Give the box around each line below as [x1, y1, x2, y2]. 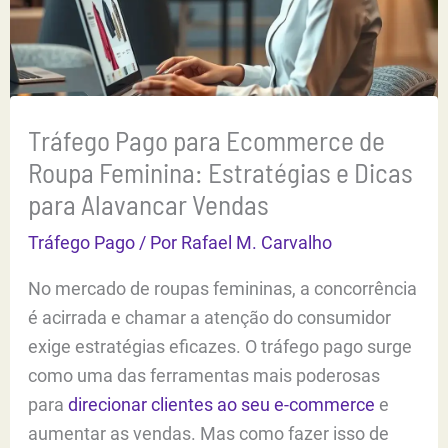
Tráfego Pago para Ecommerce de [28, 123, 386, 156]
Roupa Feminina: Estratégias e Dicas [28, 155, 414, 188]
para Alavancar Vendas [28, 187, 270, 220]
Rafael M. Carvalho [181, 231, 333, 253]
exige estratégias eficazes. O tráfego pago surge [28, 335, 413, 357]
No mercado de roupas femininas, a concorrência [28, 277, 418, 299]
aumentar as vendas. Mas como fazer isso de [28, 422, 390, 444]
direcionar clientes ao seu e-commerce [68, 393, 376, 415]
